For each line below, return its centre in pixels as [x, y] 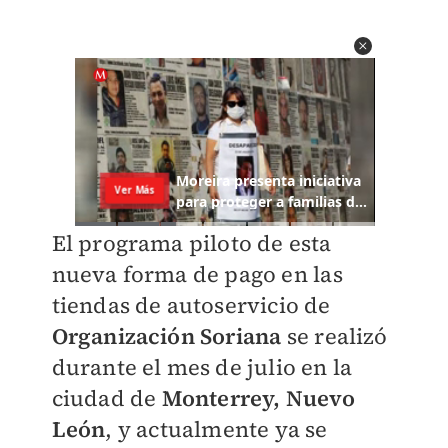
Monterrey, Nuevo [258, 398]
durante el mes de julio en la [202, 367]
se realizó [334, 336]
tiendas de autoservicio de [191, 305]
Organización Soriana [166, 336]
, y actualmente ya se [216, 429]
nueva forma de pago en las [197, 274]
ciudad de [106, 398]
